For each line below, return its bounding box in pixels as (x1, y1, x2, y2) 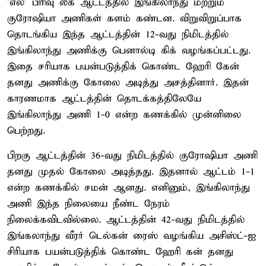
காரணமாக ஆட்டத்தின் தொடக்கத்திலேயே (7, 92, 201, 105)
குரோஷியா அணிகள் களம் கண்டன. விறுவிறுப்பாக (7, 12, 242, 25)
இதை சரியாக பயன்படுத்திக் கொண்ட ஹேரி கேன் (7, 60, 239, 73)
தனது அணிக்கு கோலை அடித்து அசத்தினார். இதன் (7, 76, 249, 89)
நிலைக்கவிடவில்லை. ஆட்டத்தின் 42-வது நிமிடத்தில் (7, 213, 245, 226)
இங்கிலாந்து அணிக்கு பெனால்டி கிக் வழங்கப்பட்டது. (7, 44, 251, 57)
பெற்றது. (7, 124, 45, 137)
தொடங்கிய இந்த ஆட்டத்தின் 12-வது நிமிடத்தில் (7, 28, 229, 41)
